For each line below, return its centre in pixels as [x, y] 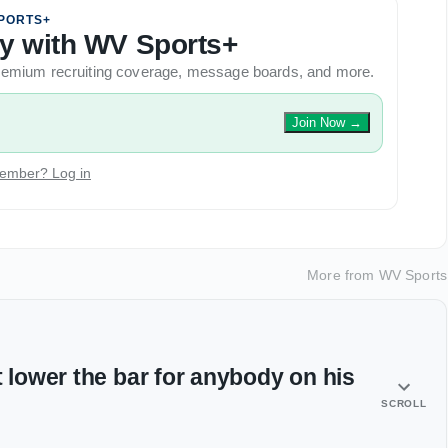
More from [343, 274]
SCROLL [404, 403]
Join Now [318, 123]
